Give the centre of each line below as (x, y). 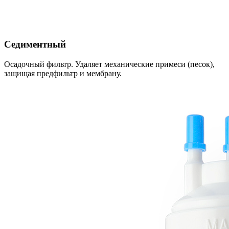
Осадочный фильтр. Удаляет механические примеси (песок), (109, 64)
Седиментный (35, 44)
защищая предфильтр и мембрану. (63, 74)
